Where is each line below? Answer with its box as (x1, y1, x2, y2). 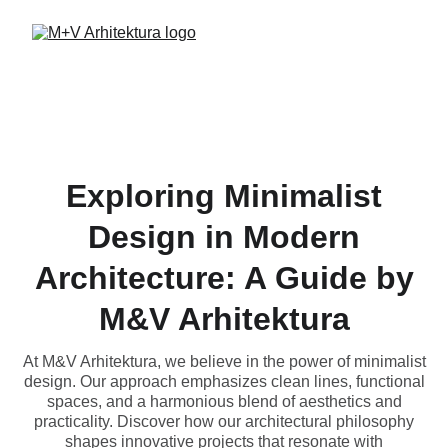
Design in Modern (88, 219, 360, 255)
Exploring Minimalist (66, 178, 382, 214)
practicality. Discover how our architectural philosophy (34, 413, 414, 430)
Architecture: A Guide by (34, 260, 414, 296)
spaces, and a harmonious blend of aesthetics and (46, 393, 402, 410)
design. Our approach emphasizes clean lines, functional (23, 373, 425, 390)
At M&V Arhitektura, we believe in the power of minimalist (22, 353, 426, 370)
